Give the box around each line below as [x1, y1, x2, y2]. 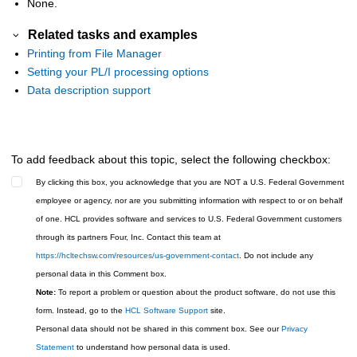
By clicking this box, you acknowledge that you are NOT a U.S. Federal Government [36, 178, 344, 187]
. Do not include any [239, 251, 313, 261]
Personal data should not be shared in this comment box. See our [36, 324, 281, 334]
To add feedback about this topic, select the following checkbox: [11, 153, 331, 167]
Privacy [281, 324, 308, 334]
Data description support [27, 84, 151, 97]
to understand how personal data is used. [74, 343, 230, 352]
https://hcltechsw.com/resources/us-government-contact [36, 251, 239, 261]
